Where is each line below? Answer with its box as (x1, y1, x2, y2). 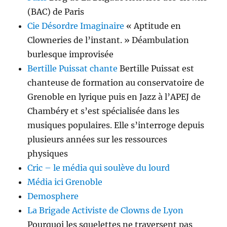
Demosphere (27, 191, 79, 201)
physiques (27, 148, 68, 159)
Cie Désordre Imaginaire (27, 20, 125, 31)
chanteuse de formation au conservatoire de (27, 77, 205, 88)
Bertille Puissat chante (27, 63, 118, 73)
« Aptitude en (124, 20, 181, 31)
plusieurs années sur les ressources (27, 134, 168, 144)
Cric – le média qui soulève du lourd (27, 162, 170, 173)
